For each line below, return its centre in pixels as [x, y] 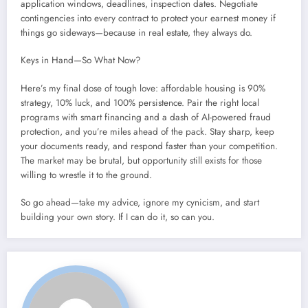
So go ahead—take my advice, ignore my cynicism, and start [140, 202]
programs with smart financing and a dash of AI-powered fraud [146, 117]
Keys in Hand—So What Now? [81, 60]
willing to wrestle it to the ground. [86, 175]
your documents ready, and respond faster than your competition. [149, 146]
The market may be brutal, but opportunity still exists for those [141, 160]
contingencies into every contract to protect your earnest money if [148, 19]
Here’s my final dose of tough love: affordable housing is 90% [143, 88]
